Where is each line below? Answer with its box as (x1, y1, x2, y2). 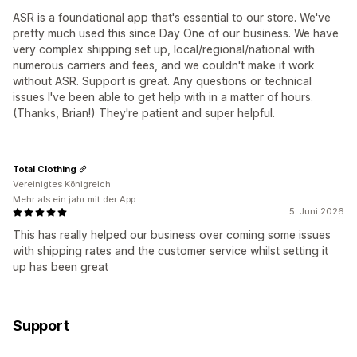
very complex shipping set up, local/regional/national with (13, 42, 315, 57)
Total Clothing (13, 163, 76, 175)
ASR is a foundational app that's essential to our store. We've (13, 10, 331, 25)
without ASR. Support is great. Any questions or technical (13, 74, 312, 88)
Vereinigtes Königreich (13, 178, 111, 190)
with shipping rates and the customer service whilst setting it (13, 244, 328, 258)
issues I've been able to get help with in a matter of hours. (13, 90, 313, 104)
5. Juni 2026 (289, 206, 344, 218)
